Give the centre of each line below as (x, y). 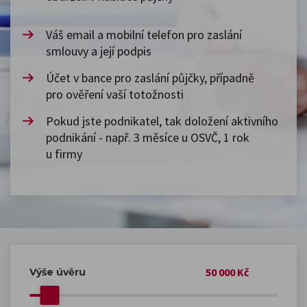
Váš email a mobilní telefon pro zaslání (144, 35)
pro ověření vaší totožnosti (115, 94)
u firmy (64, 154)
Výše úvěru (58, 272)
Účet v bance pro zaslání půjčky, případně (150, 78)
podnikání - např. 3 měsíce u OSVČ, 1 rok (148, 137)
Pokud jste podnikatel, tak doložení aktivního (162, 121)
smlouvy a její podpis (99, 51)
